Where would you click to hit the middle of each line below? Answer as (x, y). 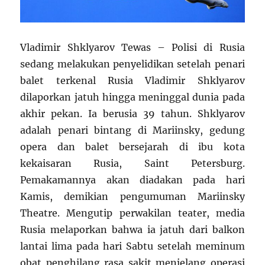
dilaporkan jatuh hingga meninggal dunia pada (132, 97)
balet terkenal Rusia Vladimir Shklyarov (132, 81)
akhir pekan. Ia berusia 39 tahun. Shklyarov (132, 114)
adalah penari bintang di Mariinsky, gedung (132, 130)
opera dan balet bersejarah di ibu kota (132, 147)
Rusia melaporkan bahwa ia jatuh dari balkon (132, 230)
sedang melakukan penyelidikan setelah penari (132, 64)
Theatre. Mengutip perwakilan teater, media (132, 213)
